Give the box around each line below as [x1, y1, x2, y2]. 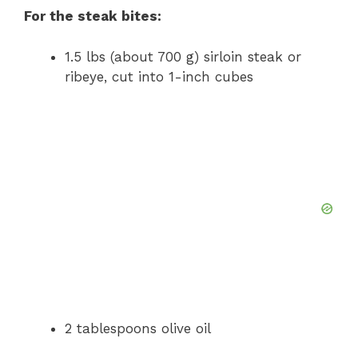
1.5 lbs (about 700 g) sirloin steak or [65, 48, 301, 65]
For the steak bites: [24, 8, 161, 25]
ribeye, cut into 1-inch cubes [65, 68, 253, 85]
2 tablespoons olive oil [65, 320, 211, 337]
